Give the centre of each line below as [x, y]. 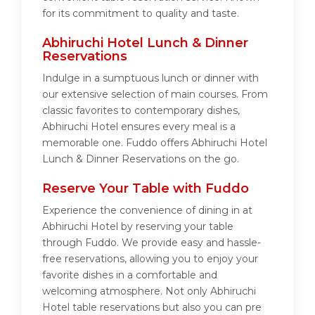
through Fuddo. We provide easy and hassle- [152, 243]
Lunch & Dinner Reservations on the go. [141, 159]
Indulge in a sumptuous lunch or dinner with [150, 78]
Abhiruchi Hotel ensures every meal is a [139, 127]
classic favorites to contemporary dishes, [141, 111]
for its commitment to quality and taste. [141, 14]
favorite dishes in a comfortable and [130, 275]
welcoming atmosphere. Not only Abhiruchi [149, 291]
